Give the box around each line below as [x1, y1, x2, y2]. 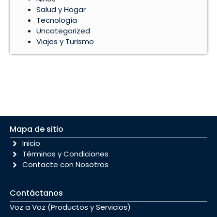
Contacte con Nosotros [22, 159, 109, 170]
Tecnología [36, 15, 77, 25]
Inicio [22, 138, 41, 148]
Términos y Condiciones [22, 149, 109, 159]
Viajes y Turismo [36, 36, 94, 46]
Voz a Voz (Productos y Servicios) [10, 202, 131, 212]
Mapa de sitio [10, 124, 63, 135]
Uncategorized [36, 26, 90, 36]
